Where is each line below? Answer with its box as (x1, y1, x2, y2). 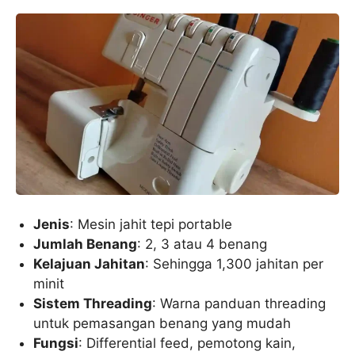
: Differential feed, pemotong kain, (78, 334, 296, 351)
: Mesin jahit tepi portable (70, 216, 233, 232)
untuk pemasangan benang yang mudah (33, 315, 292, 331)
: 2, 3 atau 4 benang (137, 235, 268, 252)
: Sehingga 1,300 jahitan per (145, 255, 324, 272)
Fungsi (33, 334, 79, 351)
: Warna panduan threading (152, 295, 326, 311)
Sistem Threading (33, 295, 153, 311)
